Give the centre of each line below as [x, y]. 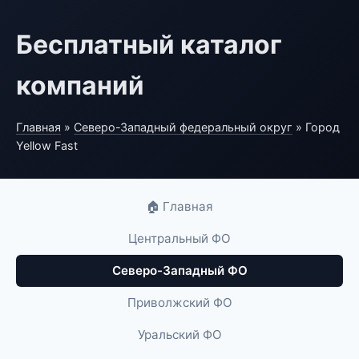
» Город [316, 127]
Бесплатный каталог [149, 44]
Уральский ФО [179, 335]
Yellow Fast [47, 145]
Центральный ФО [179, 238]
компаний [80, 85]
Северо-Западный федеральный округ [183, 127]
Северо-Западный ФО [179, 270]
